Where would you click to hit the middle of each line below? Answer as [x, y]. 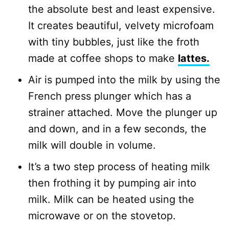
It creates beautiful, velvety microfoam [121, 26]
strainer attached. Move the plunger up [123, 112]
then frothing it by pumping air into [112, 183]
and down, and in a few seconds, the [117, 129]
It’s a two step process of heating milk [119, 167]
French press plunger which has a [110, 96]
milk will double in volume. [92, 145]
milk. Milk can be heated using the [111, 199]
